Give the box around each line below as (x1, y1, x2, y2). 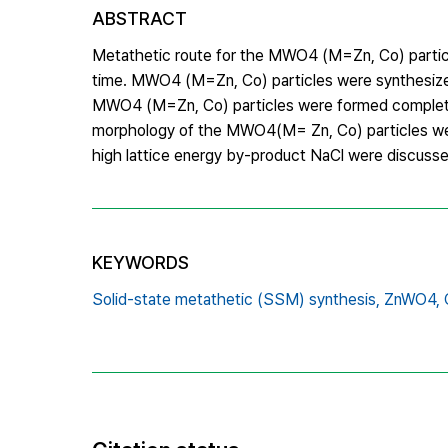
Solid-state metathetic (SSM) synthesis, (92, 289, 380, 309)
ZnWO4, (384, 289, 440, 309)
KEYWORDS (92, 251, 189, 273)
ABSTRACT (92, 7, 187, 29)
